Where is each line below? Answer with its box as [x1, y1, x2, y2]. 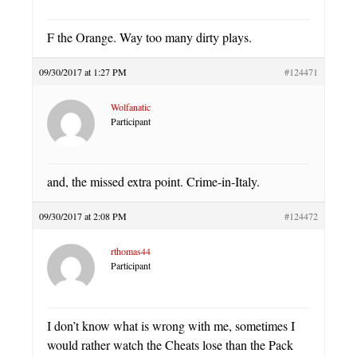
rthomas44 [111, 245, 151, 257]
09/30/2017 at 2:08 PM [39, 210, 127, 222]
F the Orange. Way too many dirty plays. [47, 29, 252, 45]
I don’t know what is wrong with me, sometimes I [47, 317, 295, 334]
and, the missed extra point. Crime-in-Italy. [47, 173, 260, 190]
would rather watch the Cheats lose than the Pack [47, 336, 293, 353]
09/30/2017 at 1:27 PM [39, 65, 127, 78]
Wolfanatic [111, 100, 151, 113]
